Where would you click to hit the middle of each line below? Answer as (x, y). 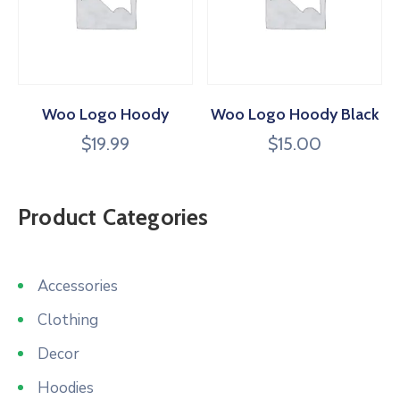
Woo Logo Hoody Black (295, 115)
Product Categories (113, 217)
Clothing (68, 321)
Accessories (78, 287)
